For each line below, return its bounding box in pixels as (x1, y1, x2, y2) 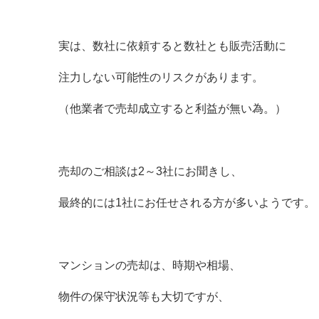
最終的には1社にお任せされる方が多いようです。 (58, 197, 315, 209)
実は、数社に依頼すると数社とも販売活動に (58, 40, 286, 52)
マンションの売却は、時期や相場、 (58, 259, 241, 271)
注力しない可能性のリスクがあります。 (58, 71, 263, 83)
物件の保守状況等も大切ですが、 (58, 291, 229, 303)
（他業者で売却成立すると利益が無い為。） (58, 103, 286, 115)
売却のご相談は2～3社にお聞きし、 (58, 165, 242, 177)
